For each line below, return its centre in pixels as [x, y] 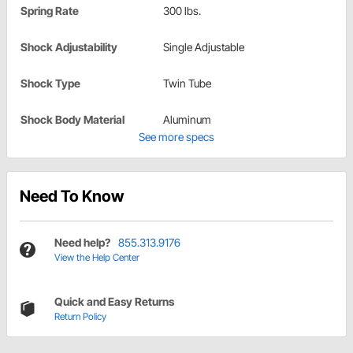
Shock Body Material [72, 120]
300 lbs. [182, 11]
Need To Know [72, 197]
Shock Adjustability [69, 47]
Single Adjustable [204, 47]
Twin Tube [187, 84]
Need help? [82, 243]
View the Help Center [97, 258]
